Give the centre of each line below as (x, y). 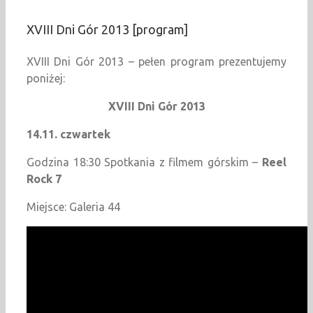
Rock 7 (44, 179)
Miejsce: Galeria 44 (73, 207)
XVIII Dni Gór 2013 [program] (107, 30)
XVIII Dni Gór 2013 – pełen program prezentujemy (156, 62)
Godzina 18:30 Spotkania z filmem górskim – (144, 162)
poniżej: (46, 79)
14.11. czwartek (68, 134)
